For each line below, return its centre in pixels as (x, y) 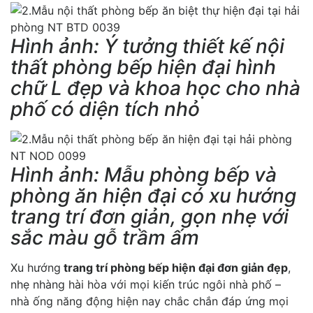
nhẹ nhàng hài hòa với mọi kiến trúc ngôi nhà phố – (146, 284)
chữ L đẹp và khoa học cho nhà (155, 88)
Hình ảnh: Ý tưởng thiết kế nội (147, 46)
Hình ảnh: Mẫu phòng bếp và (144, 174)
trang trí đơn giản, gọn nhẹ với (150, 216)
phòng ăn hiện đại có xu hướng (153, 195)
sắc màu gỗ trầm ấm (105, 237)
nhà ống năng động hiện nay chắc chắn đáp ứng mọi (150, 301)
